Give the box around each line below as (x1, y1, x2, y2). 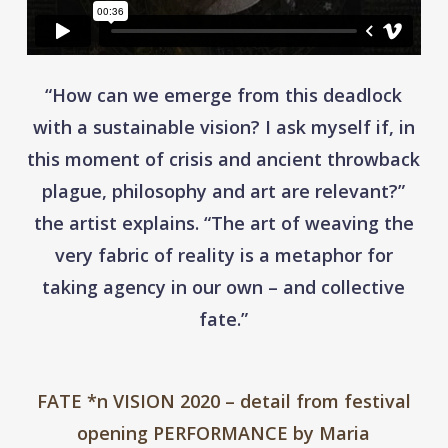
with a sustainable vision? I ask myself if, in (32, 114, 415, 139)
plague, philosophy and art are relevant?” (42, 178, 406, 203)
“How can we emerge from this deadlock (45, 82, 403, 107)
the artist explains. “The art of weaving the (33, 210, 414, 235)
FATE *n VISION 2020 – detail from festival (36, 388, 411, 413)
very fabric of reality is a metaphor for (54, 242, 393, 267)
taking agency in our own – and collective (42, 274, 406, 299)
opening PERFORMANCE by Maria (77, 420, 371, 445)
